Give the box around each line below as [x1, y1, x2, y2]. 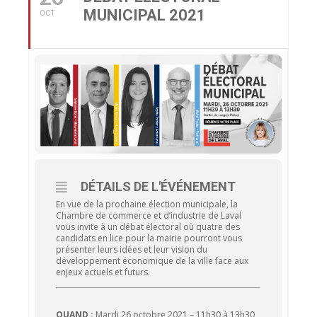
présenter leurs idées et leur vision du [56, 243, 207, 255]
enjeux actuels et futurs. [56, 265, 150, 278]
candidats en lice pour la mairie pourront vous [56, 231, 242, 244]
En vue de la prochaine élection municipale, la [56, 197, 238, 210]
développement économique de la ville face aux [56, 254, 248, 267]
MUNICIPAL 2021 [83, 6, 206, 24]
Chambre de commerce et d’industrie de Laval [56, 209, 241, 221]
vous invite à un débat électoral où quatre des [56, 220, 240, 233]
